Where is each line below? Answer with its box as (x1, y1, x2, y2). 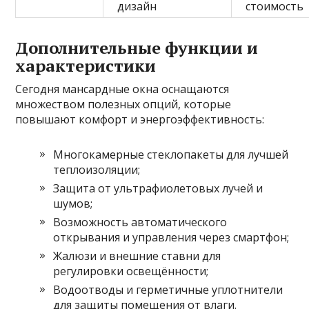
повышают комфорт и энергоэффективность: (15, 111, 265, 127)
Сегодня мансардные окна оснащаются (15, 81, 230, 97)
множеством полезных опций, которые (15, 96, 232, 112)
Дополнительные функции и (15, 36, 259, 59)
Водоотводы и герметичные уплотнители (53, 281, 283, 297)
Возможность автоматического (53, 214, 228, 230)
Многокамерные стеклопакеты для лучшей (53, 146, 289, 162)
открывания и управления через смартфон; (53, 229, 290, 245)
